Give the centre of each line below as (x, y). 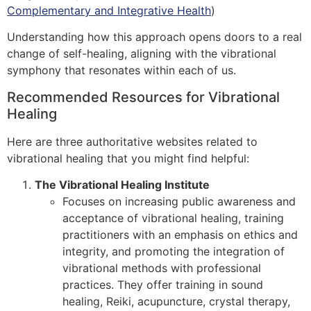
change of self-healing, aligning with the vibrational (142, 54)
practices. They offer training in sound (163, 285)
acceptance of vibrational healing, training (173, 218)
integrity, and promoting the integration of (174, 252)
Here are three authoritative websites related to (132, 141)
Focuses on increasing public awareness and (179, 202)
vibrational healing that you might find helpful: (128, 158)
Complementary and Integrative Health (109, 11)
